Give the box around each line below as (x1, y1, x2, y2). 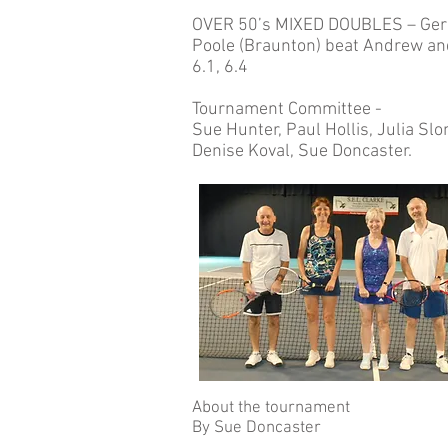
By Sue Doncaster (192, 418, 321, 438)
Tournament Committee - (192, 99, 382, 120)
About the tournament (192, 398, 350, 418)
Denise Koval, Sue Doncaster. (192, 141, 412, 162)
